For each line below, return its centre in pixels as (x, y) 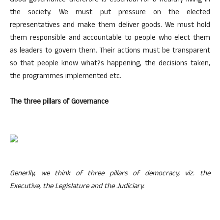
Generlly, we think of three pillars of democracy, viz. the (110, 174)
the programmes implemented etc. (66, 77)
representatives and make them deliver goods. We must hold (110, 26)
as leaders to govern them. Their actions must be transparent (110, 51)
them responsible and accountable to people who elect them (110, 39)
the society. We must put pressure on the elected (110, 13)
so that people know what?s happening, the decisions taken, (110, 64)
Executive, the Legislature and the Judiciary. (77, 187)
